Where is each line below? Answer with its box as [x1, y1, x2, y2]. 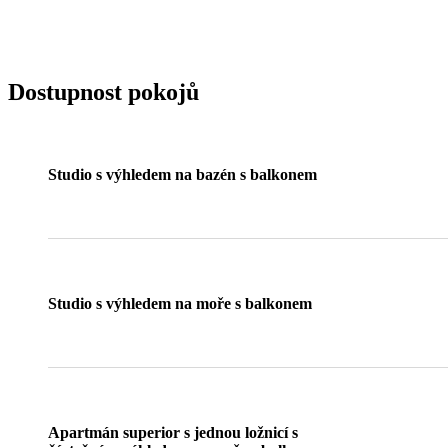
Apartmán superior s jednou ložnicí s [48, 423, 298, 441]
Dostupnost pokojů [8, 78, 199, 105]
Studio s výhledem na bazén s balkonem [48, 165, 317, 183]
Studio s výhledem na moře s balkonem [48, 294, 312, 312]
